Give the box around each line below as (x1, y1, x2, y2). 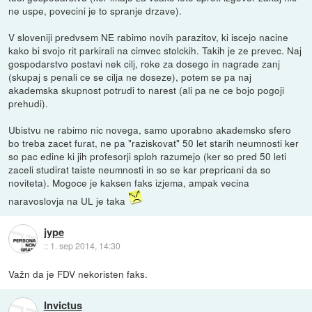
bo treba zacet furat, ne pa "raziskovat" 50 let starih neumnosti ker (8, 135, 299, 150)
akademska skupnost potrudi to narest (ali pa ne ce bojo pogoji (8, 82, 285, 97)
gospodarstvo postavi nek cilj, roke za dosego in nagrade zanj (8, 56, 281, 70)
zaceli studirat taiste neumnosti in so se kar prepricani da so (8, 162, 272, 176)
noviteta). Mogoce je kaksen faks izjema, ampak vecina (8, 175, 250, 189)
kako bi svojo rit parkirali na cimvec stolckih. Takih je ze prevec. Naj (8, 42, 302, 57)
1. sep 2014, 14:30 (49, 240, 120, 252)
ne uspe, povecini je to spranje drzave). (8, 3, 182, 17)
